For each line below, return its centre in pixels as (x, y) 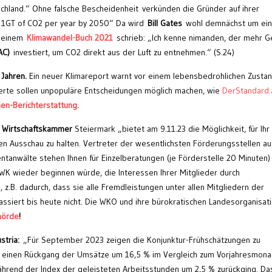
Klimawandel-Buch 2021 (70, 38)
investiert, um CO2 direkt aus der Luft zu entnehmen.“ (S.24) (122, 53)
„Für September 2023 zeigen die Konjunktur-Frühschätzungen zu (140, 240)
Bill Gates (165, 23)
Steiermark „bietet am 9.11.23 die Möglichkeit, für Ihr (171, 129)
